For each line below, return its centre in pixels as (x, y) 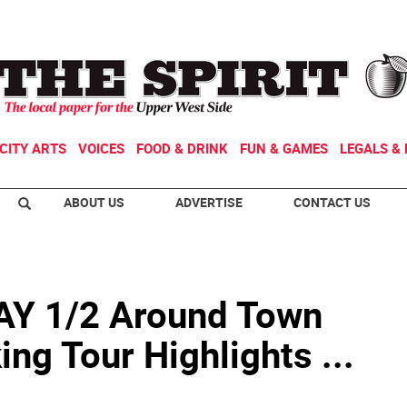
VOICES (101, 148)
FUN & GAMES (284, 148)
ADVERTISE (209, 202)
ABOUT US (94, 202)
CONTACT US (332, 202)
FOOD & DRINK (182, 148)
